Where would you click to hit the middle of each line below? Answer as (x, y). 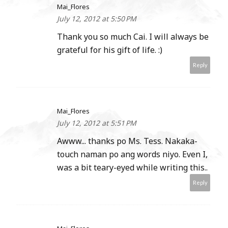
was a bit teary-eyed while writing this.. (132, 168)
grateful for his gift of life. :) (110, 50)
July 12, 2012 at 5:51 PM (97, 123)
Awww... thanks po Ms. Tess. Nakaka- (127, 141)
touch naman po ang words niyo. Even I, (132, 154)
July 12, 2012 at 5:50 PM (97, 19)
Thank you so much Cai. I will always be (133, 37)
